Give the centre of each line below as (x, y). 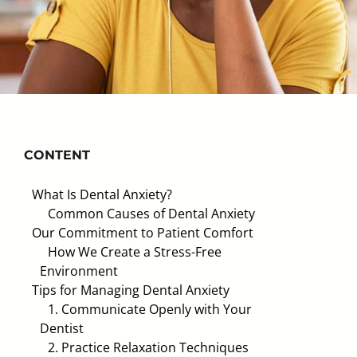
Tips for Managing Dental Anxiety (131, 290)
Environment (79, 271)
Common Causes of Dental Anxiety (151, 214)
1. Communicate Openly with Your (150, 309)
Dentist (62, 328)
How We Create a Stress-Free (135, 252)
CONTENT (57, 155)
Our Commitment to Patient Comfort (143, 233)
